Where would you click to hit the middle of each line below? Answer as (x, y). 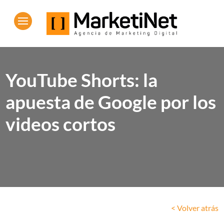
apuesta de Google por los (111, 102)
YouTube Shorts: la (82, 80)
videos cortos (61, 124)
